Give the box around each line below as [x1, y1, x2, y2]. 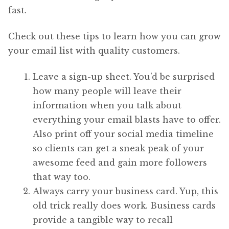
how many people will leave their [33, 85, 181, 96]
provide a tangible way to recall [33, 214, 173, 225]
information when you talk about [33, 100, 181, 110]
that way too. [33, 171, 90, 182]
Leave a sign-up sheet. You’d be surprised [33, 71, 215, 82]
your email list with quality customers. [8, 45, 180, 56]
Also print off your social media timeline [33, 128, 214, 139]
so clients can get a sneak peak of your [33, 143, 204, 153]
